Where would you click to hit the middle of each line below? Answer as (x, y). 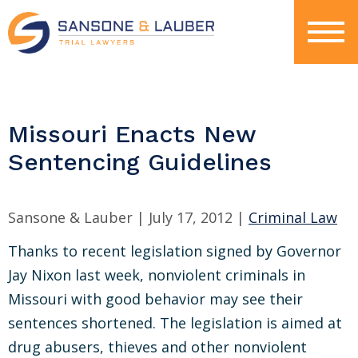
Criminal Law (293, 217)
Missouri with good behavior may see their (155, 299)
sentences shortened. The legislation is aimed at (175, 323)
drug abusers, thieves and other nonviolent (157, 347)
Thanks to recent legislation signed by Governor (175, 251)
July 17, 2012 (191, 217)
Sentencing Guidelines (140, 162)
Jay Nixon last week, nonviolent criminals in (157, 275)
